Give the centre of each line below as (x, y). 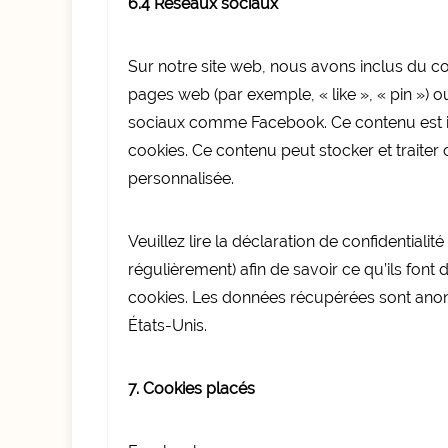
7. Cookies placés (191, 388)
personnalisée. (181, 178)
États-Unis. (167, 325)
